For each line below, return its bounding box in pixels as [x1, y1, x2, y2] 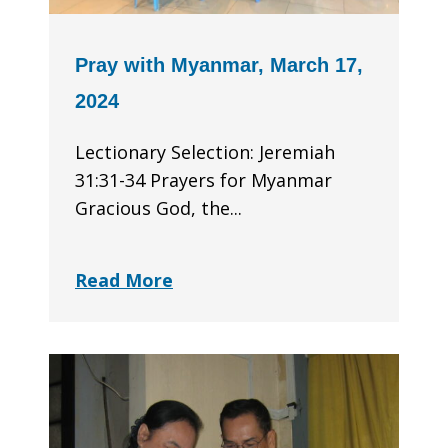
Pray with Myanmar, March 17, [75, 54, 363, 77]
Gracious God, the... [75, 196, 242, 221]
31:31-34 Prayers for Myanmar [75, 168, 337, 193]
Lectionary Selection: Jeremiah [75, 140, 335, 165]
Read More [75, 268, 173, 293]
